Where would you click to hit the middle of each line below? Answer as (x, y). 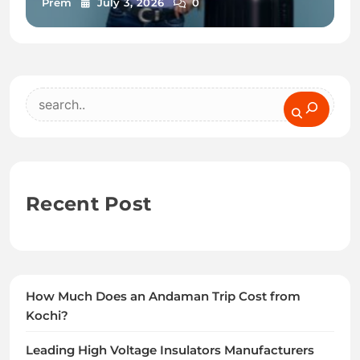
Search (55, 102)
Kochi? (47, 316)
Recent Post (89, 204)
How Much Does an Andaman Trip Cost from (163, 297)
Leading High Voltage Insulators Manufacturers (170, 351)
